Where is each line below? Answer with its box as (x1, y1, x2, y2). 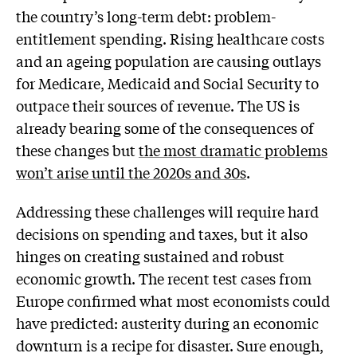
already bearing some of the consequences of (16, 116, 314, 138)
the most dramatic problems (139, 139, 328, 160)
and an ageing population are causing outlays (16, 49, 321, 71)
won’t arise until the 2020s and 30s (16, 161, 246, 182)
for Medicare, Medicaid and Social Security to (16, 72, 319, 93)
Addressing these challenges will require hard (16, 201, 319, 222)
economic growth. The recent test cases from (16, 268, 312, 289)
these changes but (16, 139, 139, 160)
